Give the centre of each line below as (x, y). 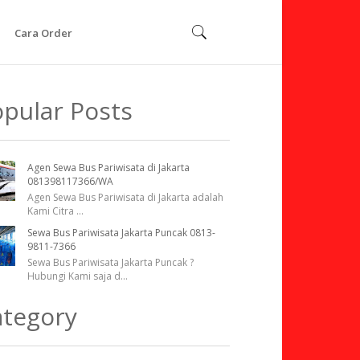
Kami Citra (52, 211)
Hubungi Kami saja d (74, 276)
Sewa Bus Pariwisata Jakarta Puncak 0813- (121, 232)
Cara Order (43, 33)
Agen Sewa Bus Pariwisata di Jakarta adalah (125, 197)
